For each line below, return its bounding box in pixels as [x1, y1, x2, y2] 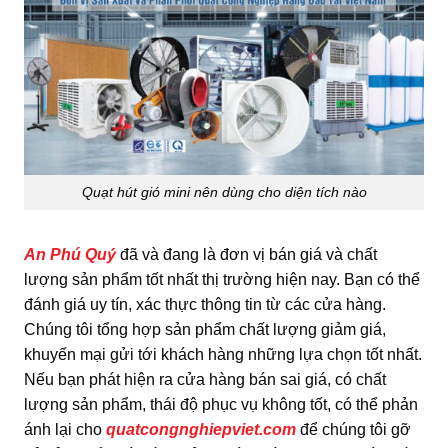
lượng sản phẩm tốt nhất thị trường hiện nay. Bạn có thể [24, 270, 420, 288]
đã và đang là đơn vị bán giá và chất [116, 245, 377, 263]
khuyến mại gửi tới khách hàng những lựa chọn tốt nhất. [24, 345, 422, 363]
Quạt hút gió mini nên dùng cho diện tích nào [81, 183, 367, 200]
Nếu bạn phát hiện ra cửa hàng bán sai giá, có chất [24, 370, 386, 388]
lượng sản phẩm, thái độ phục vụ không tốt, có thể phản [24, 395, 418, 413]
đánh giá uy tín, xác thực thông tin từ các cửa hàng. [24, 295, 386, 313]
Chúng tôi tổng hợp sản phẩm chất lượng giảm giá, [24, 320, 386, 338]
